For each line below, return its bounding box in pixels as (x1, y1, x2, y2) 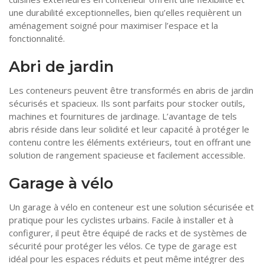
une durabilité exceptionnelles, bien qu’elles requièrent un (9, 6, 242, 19)
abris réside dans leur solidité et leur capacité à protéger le (9, 123, 249, 136)
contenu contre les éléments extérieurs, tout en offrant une (9, 136, 251, 148)
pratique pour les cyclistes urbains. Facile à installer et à (9, 214, 233, 226)
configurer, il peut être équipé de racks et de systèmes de (9, 227, 247, 239)
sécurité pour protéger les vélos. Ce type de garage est (9, 240, 237, 252)
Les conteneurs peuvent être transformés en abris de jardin (9, 84, 253, 97)
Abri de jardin (9, 57, 114, 76)
